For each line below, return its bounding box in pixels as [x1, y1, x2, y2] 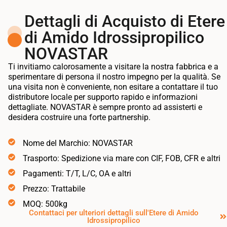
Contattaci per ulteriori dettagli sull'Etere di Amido [29, 208, 199, 217]
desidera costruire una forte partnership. [8, 112, 150, 123]
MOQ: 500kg [22, 199, 67, 209]
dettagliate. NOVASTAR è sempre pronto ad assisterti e [8, 102, 202, 112]
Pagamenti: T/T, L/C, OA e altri [22, 168, 131, 178]
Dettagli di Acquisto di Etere [24, 12, 225, 31]
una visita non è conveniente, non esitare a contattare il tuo [8, 82, 218, 92]
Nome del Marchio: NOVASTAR [22, 138, 133, 148]
